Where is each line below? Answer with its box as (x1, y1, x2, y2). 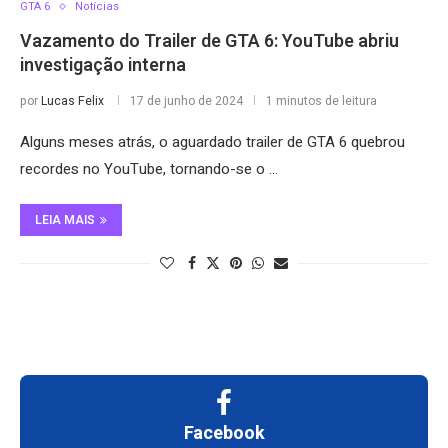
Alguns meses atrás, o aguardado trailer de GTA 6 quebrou (20, 131, 405, 153)
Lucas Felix (41, 92, 104, 110)
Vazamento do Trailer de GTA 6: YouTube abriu (20, 28, 399, 55)
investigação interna (20, 52, 186, 79)
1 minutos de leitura (266, 92, 377, 110)
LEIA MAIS (35, 211, 95, 229)
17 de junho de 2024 (130, 92, 243, 110)
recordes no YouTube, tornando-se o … (20, 158, 278, 180)
